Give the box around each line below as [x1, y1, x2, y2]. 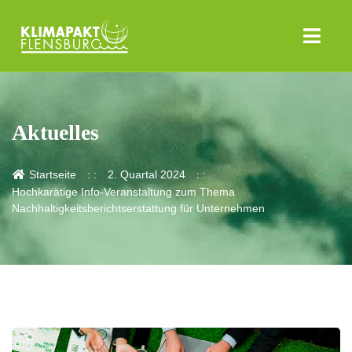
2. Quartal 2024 [107, 168, 185, 181]
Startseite [25, 168, 76, 181]
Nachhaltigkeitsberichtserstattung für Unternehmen [12, 202, 265, 215]
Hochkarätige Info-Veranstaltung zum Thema [12, 185, 235, 199]
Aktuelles [12, 120, 99, 145]
